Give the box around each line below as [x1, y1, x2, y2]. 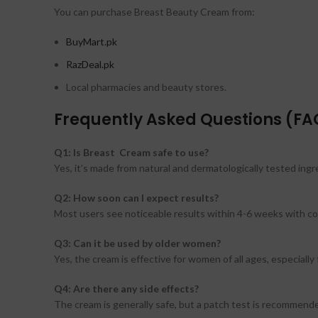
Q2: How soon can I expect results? [54, 192, 219, 204]
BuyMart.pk [66, 35, 117, 48]
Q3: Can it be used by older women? [54, 237, 221, 250]
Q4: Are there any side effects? [54, 283, 199, 295]
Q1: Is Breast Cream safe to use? [54, 146, 209, 159]
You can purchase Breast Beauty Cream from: [54, 6, 255, 18]
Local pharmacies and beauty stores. [66, 81, 226, 94]
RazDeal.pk [66, 58, 114, 71]
